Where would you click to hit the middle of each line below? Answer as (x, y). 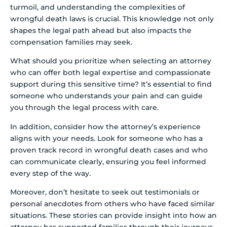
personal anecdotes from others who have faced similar (112, 204)
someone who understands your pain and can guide (106, 96)
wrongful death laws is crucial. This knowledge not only (112, 18)
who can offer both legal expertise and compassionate (110, 73)
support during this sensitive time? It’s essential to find (111, 84)
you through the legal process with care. (84, 108)
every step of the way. (50, 173)
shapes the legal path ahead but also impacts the (101, 30)
